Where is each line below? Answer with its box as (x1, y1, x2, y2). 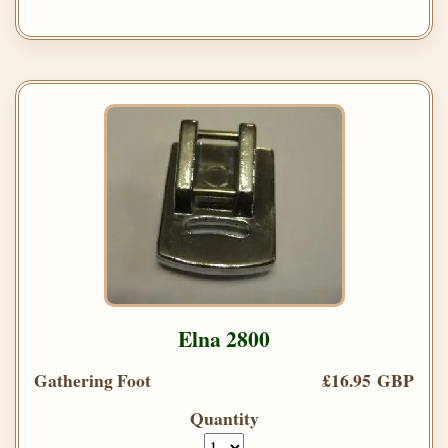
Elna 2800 (178, 323, 270, 355)
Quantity (189, 405, 259, 432)
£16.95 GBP (322, 367, 414, 394)
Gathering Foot (34, 367, 151, 394)
